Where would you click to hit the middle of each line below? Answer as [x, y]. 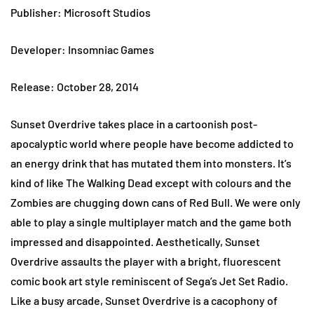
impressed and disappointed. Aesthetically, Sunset [135, 242]
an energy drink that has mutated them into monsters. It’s [151, 163]
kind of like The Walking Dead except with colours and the [151, 183]
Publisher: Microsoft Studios [81, 13]
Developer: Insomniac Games [82, 50]
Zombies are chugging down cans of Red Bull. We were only [156, 203]
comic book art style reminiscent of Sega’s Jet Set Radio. [149, 281]
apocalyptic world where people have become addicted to [152, 144]
